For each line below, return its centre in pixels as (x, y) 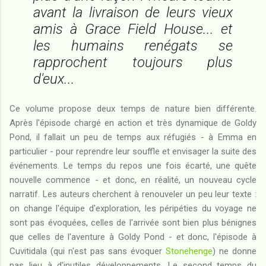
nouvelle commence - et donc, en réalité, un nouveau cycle (133, 180)
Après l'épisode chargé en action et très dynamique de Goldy (133, 123)
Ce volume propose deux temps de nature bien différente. (133, 108)
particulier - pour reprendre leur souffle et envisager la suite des (133, 151)
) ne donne (235, 251)
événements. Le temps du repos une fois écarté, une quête (133, 165)
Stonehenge (189, 251)
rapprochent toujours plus (133, 62)
